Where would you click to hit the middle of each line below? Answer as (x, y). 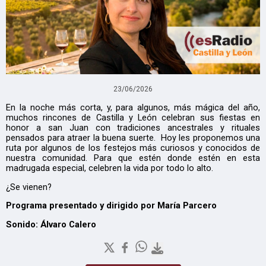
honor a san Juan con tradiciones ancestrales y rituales (133, 127)
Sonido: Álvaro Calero (51, 224)
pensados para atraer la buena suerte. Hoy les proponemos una (133, 137)
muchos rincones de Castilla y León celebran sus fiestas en (133, 117)
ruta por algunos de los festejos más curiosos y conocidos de (133, 148)
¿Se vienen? (29, 187)
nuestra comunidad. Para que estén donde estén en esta (133, 158)
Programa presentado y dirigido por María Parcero (111, 206)
